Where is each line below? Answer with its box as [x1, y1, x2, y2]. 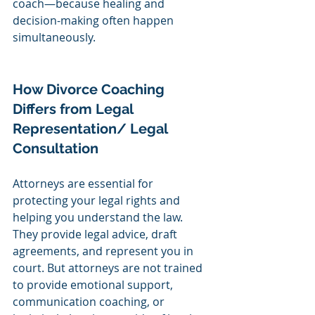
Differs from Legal [13, 100, 136, 117]
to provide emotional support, [13, 276, 176, 292]
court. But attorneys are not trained [13, 259, 205, 276]
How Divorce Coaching [13, 80, 168, 98]
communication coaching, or [13, 293, 167, 309]
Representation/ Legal [13, 120, 171, 137]
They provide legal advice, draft [13, 226, 180, 242]
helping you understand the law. [13, 209, 186, 225]
